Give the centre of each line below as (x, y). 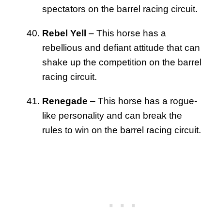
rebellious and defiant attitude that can (121, 47)
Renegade (65, 101)
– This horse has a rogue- (142, 101)
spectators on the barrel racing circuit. (120, 9)
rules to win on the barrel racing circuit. (122, 130)
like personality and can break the (112, 115)
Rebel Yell (64, 33)
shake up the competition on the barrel (122, 62)
